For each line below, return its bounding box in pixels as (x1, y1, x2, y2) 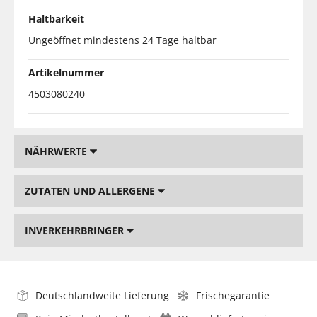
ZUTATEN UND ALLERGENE (25, 183, 158, 197)
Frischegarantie (196, 288, 270, 302)
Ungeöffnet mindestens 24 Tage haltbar (28, 33, 217, 47)
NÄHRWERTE (25, 144, 90, 158)
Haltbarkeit (28, 11, 84, 25)
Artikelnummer (28, 65, 104, 79)
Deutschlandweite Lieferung (35, 288, 169, 302)
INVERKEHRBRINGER (25, 223, 127, 237)
